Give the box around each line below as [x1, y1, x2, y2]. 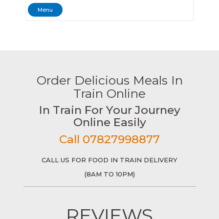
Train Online [73, 86, 146, 101]
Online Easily [73, 115, 146, 129]
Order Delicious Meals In [36, 72, 183, 88]
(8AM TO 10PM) [84, 170, 135, 178]
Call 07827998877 [59, 132, 160, 146]
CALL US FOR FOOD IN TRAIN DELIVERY [42, 155, 177, 164]
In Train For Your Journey [39, 103, 180, 117]
